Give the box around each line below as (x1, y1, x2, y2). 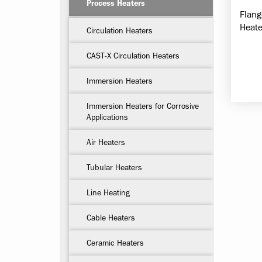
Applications (87, 113, 128, 121)
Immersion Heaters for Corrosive (87, 102, 199, 110)
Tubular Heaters (87, 163, 142, 171)
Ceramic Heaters (87, 239, 144, 247)
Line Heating (87, 188, 130, 196)
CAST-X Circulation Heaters (87, 51, 180, 60)
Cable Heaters (87, 213, 135, 222)
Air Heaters (87, 138, 125, 146)
